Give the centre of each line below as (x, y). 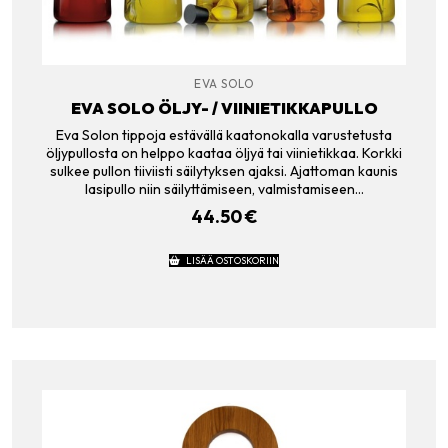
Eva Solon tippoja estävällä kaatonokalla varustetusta (224, 135)
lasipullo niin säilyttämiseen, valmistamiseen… (224, 189)
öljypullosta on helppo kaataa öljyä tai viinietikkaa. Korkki (224, 153)
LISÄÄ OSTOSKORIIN (232, 259)
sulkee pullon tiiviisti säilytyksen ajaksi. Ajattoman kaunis (224, 171)
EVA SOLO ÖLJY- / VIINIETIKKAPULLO (224, 107)
